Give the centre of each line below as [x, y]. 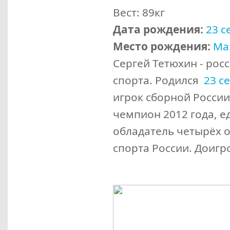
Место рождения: [162, 46]
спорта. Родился [158, 80]
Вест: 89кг [139, 12]
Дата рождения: [158, 29]
